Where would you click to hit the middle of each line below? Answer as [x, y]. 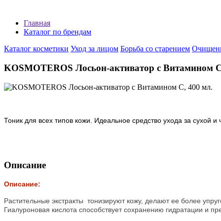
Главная [37, 23]
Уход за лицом [94, 49]
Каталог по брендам [57, 32]
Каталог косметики [36, 49]
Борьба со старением [155, 49]
